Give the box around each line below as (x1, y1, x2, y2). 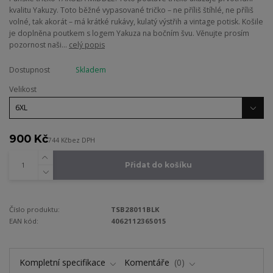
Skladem (75, 65, 106, 76)
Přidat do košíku (124, 160, 192, 170)
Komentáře (124, 256, 172, 268)
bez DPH (68, 136, 95, 145)
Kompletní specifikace (19, 256, 105, 268)
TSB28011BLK (111, 204, 160, 214)
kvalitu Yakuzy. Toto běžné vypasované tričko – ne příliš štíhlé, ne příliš (9, 5, 253, 16)
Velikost (9, 84, 37, 95)
